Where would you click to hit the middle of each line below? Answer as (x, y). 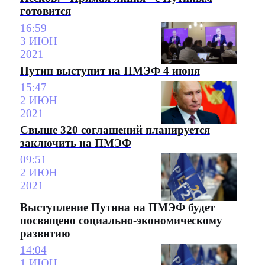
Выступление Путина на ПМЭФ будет (117, 208)
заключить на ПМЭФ (75, 143)
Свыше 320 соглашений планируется (115, 130)
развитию (45, 234)
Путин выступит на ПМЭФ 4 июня (110, 70)
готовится (45, 11)
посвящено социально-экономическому (121, 221)
